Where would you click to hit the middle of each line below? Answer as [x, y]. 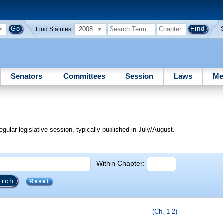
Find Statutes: [55, 29]
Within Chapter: [121, 163]
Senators [27, 76]
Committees [84, 76]
